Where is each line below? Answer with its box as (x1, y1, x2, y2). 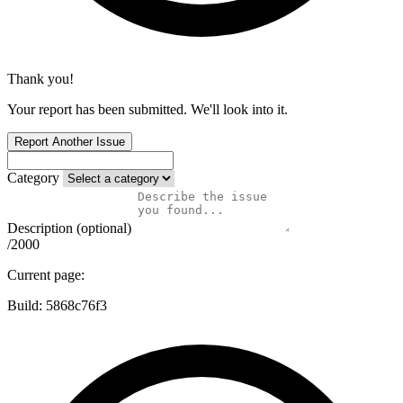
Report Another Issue (14, 135, 125, 149)
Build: (7, 298, 46, 314)
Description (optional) (7, 220, 131, 237)
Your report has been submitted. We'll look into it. (7, 102, 288, 118)
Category (7, 170, 59, 186)
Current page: (7, 267, 85, 283)
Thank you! (7, 71, 74, 87)
